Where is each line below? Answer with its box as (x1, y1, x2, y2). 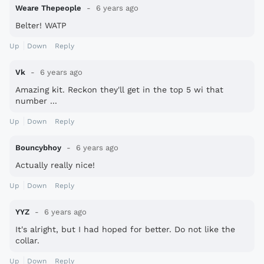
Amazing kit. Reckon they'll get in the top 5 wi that (15, 85, 223, 95)
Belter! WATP (15, 21, 67, 31)
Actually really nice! (15, 160, 95, 170)
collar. (15, 236, 39, 246)
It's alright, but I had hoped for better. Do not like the (15, 225, 235, 235)
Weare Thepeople (15, 4, 81, 13)
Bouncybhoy (15, 143, 61, 153)
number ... (15, 96, 57, 106)
